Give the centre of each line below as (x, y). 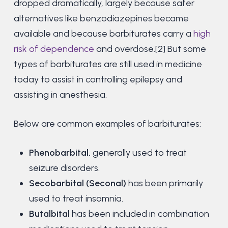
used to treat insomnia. (76, 199)
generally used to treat (138, 153)
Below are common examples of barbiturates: (107, 124)
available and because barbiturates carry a (103, 34)
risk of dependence (55, 49)
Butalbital (50, 214)
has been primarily (165, 183)
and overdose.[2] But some (151, 49)
